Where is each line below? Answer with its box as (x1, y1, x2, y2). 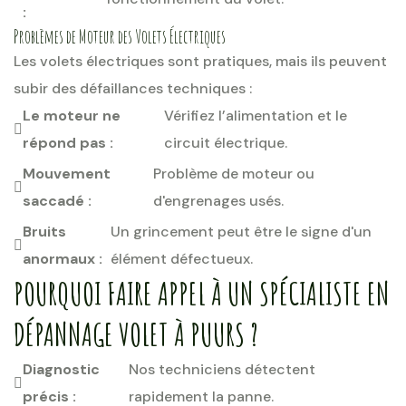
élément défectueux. (110, 249, 253, 268)
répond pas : (23, 133, 113, 152)
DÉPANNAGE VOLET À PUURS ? (14, 314, 258, 354)
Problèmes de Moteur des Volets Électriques (14, 25, 226, 48)
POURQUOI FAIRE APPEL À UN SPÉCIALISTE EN (14, 273, 390, 314)
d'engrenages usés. (152, 191, 284, 210)
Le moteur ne (23, 106, 121, 125)
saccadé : (23, 191, 92, 210)
